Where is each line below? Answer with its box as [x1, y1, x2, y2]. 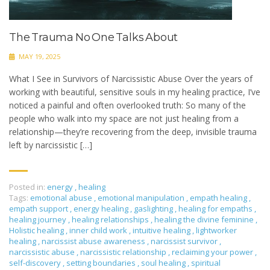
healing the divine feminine [154, 214, 256, 225]
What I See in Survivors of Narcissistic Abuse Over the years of [9, 73, 253, 85]
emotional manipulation [98, 192, 186, 204]
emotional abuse [30, 192, 94, 204]
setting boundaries [66, 257, 137, 269]
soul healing [141, 257, 187, 269]
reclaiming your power [172, 246, 255, 258]
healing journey [9, 214, 68, 225]
